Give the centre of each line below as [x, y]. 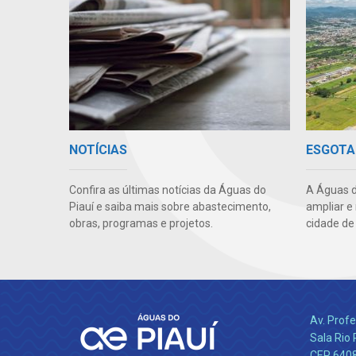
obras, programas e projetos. [141, 224]
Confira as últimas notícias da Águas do [168, 190]
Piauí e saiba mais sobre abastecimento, [170, 207]
